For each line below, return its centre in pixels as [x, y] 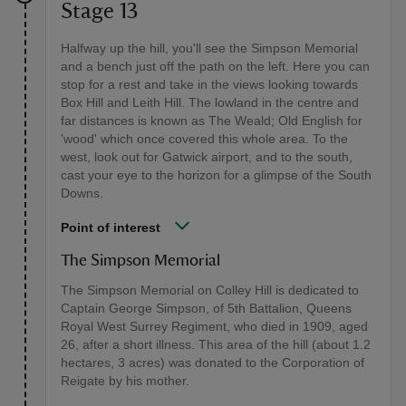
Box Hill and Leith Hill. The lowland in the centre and [210, 103]
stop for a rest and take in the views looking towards [209, 85]
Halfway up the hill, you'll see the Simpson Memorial [209, 48]
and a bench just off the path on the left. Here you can [215, 67]
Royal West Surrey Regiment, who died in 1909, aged [214, 327]
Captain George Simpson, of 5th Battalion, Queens [206, 309]
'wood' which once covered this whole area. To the [204, 139]
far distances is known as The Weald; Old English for [212, 121]
